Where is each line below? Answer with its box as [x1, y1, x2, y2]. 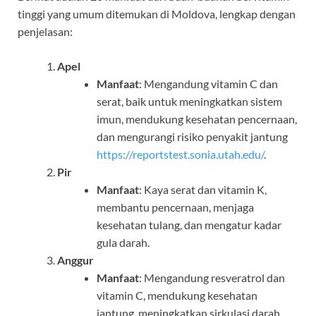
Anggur [57, 253, 94, 267]
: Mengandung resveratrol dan [139, 271, 285, 285]
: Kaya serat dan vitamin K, [139, 183, 267, 197]
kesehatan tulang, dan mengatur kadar [97, 218, 281, 232]
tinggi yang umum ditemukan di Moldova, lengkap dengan [18, 7, 296, 21]
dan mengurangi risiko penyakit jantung [97, 130, 288, 144]
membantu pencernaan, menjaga [97, 200, 254, 214]
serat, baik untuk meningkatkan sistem [97, 95, 282, 109]
